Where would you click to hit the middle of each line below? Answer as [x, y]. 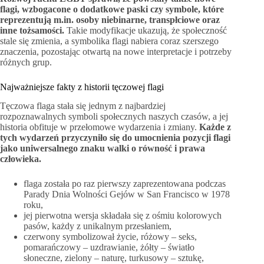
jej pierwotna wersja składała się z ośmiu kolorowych [123, 216]
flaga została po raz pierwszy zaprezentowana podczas [125, 184]
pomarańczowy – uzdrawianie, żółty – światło [109, 247]
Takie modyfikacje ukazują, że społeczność [146, 30]
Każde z [215, 127]
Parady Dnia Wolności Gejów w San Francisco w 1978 [127, 194]
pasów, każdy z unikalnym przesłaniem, [98, 226]
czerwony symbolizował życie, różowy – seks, [110, 237]
